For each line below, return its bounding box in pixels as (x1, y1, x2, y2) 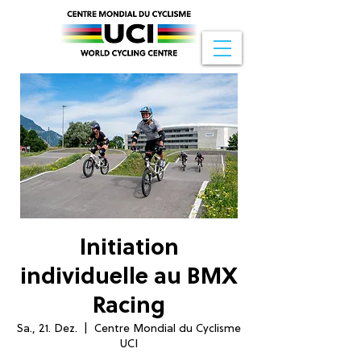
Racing (93, 294, 165, 320)
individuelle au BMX (20, 265, 238, 291)
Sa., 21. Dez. (17, 323, 77, 335)
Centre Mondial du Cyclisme (94, 323, 241, 335)
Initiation (79, 236, 179, 262)
